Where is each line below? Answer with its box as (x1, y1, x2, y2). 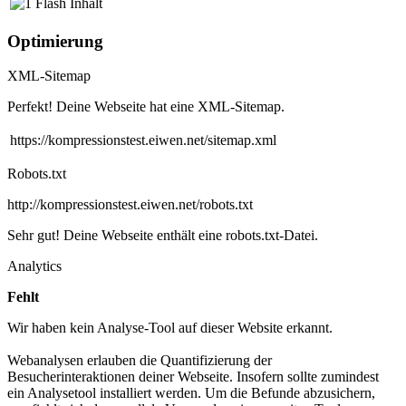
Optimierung (7, 31, 103, 51)
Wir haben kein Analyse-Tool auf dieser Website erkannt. (7, 320, 333, 336)
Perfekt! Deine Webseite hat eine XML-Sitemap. (7, 99, 285, 115)
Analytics (7, 258, 62, 275)
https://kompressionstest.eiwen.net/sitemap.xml (10, 132, 276, 149)
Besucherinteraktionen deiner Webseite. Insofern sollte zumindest (7, 369, 379, 385)
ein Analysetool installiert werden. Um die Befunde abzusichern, (7, 385, 375, 401)
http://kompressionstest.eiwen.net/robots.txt (7, 197, 253, 213)
